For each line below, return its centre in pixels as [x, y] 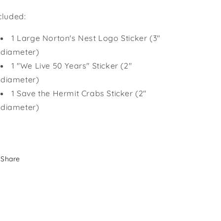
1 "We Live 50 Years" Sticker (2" [72, 66]
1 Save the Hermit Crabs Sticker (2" [79, 93]
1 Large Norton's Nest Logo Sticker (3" [86, 38]
